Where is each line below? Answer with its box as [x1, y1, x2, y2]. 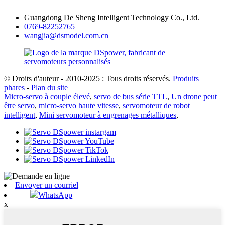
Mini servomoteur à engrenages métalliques [39, 110, 176, 119]
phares [4, 83, 25, 92]
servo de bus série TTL [94, 92, 167, 101]
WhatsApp [38, 190, 73, 199]
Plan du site [31, 83, 68, 92]
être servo [4, 101, 35, 110]
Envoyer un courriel [15, 180, 78, 189]
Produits [173, 74, 199, 83]
